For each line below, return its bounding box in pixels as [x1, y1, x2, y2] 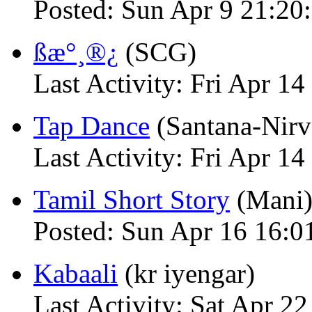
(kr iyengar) [118, 258, 255, 288]
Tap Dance [33, 111, 150, 141]
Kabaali [33, 258, 118, 288]
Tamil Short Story [33, 185, 230, 214]
